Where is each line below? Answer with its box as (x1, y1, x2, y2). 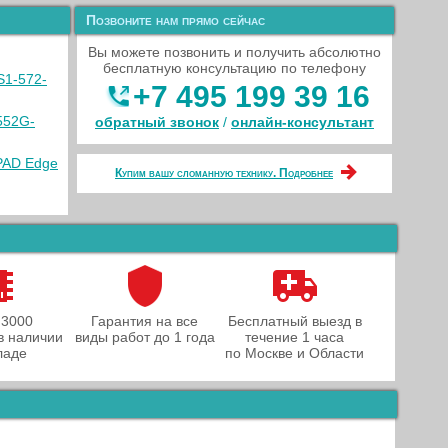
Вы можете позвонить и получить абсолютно (88, 44, 381, 60)
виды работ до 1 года (74, 329, 215, 345)
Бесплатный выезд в (227, 313, 362, 329)
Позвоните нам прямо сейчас (86, 12, 265, 28)
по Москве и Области (225, 345, 364, 361)
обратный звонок (95, 114, 219, 130)
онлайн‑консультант (231, 114, 374, 130)
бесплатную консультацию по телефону (103, 60, 366, 76)
